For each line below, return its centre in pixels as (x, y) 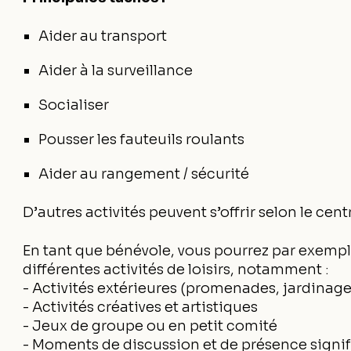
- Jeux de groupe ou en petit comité (150, 326)
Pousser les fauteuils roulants (142, 139)
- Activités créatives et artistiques (141, 307)
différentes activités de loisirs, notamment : (176, 270)
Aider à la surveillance (116, 71)
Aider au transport (103, 36)
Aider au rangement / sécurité (144, 174)
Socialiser (74, 105)
